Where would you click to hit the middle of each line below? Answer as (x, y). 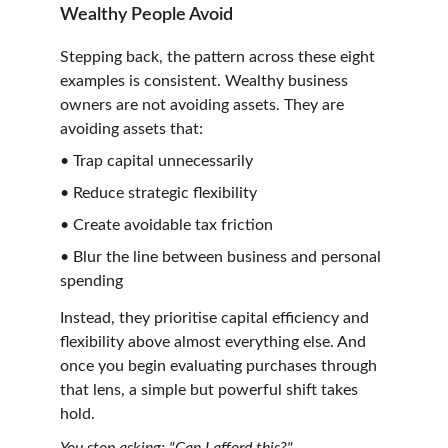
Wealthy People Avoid (146, 14)
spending (91, 280)
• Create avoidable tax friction (166, 224)
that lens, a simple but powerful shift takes (211, 389)
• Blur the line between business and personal (222, 256)
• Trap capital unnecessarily (156, 160)
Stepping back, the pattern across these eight (219, 56)
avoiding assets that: (131, 128)
